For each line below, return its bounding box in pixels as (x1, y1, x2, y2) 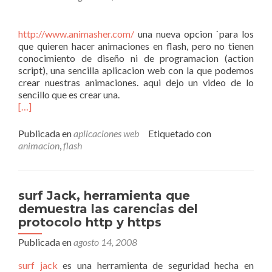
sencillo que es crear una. (18, 89, 120, 100)
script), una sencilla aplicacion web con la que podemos (18, 64, 254, 76)
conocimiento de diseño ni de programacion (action (18, 52, 254, 64)
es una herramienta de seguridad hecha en (63, 259, 254, 271)
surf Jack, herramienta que (18, 188, 190, 203)
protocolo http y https (18, 215, 161, 229)
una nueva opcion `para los (134, 28, 254, 39)
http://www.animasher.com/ (18, 28, 134, 39)
